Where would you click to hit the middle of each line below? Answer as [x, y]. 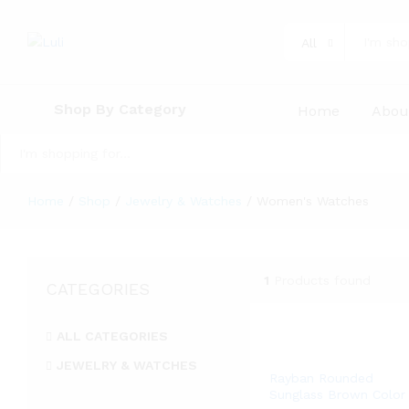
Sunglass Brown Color [337, 394]
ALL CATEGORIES [112, 336]
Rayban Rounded [321, 378]
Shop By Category [120, 109]
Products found [322, 280]
